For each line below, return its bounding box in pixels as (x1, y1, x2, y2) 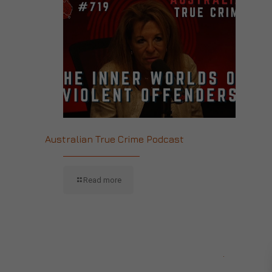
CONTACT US (38, 247, 96, 259)
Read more (83, 175, 121, 185)
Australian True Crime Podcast (45, 133, 184, 144)
